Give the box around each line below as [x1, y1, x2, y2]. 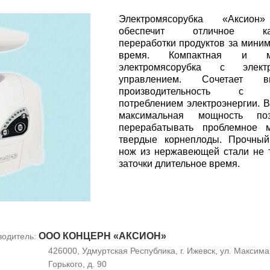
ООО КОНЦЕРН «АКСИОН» [39, 230, 166, 241]
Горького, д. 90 [48, 259, 107, 269]
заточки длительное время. [119, 158, 240, 169]
